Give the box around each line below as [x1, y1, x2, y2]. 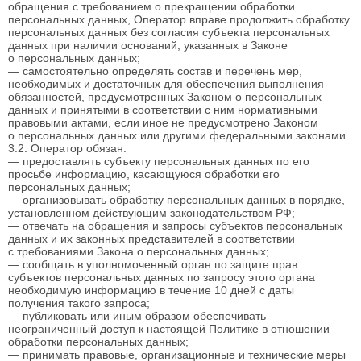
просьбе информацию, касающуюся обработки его [8, 167, 280, 180]
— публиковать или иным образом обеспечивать [8, 309, 266, 322]
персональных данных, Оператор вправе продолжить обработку [8, 12, 350, 26]
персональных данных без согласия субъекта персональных [8, 25, 330, 39]
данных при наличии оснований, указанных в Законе [8, 38, 288, 52]
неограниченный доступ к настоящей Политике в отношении [8, 322, 330, 335]
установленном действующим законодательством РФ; [8, 205, 295, 219]
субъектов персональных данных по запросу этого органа [8, 270, 315, 284]
